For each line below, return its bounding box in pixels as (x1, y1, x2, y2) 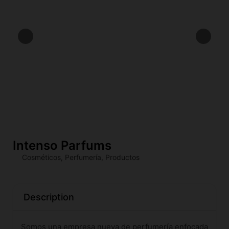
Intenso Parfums (13, 138, 111, 153)
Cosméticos (22, 153, 61, 162)
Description (24, 192, 74, 202)
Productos (105, 153, 140, 162)
